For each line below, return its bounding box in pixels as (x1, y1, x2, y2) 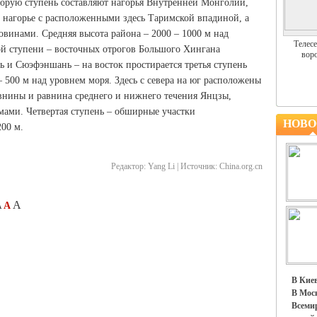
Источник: (180, 161, 217, 171)
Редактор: (111, 161, 146, 171)
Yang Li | (146, 161, 180, 171)
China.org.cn (217, 161, 263, 171)
